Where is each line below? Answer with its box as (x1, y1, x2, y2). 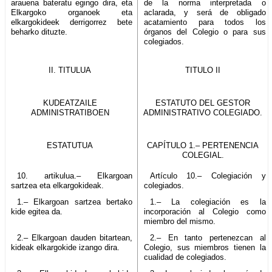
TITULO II (185, 65, 221, 75)
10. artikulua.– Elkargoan (16, 171, 133, 180)
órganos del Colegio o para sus (144, 27, 266, 36)
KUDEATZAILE (42, 98, 97, 107)
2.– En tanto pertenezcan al (149, 233, 266, 242)
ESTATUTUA (47, 140, 93, 150)
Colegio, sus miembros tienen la (144, 242, 266, 252)
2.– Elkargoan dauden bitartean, (16, 233, 133, 242)
